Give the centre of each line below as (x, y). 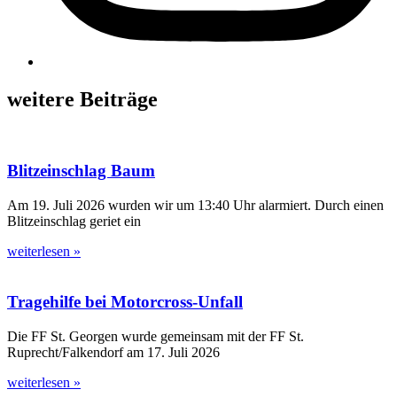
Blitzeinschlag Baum (81, 171)
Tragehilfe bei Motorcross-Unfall (125, 301)
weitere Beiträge (82, 99)
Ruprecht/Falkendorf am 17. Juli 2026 (113, 352)
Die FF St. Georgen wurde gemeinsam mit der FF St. (156, 336)
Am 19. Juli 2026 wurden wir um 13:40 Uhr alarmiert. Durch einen (195, 206)
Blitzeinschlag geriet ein (74, 222)
